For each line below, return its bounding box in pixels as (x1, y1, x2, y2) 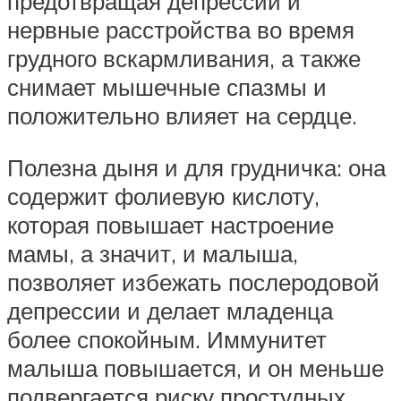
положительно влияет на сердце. (7, 101, 357, 131)
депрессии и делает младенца (7, 295, 333, 325)
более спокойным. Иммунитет (7, 324, 327, 354)
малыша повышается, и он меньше (7, 353, 384, 382)
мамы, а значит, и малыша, (7, 238, 298, 268)
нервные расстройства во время (7, 15, 354, 45)
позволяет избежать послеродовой (7, 267, 380, 296)
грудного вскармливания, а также (7, 44, 361, 73)
